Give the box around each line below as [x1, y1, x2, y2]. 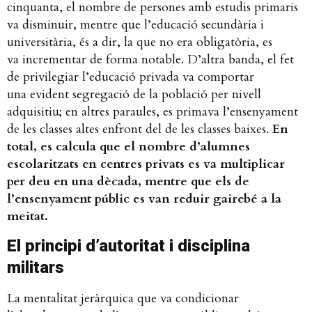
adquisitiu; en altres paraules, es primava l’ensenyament [7, 103, 298, 121]
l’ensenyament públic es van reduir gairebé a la [7, 190, 281, 208]
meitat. [7, 208, 52, 226]
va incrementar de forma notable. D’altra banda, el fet [7, 51, 294, 69]
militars [7, 257, 72, 277]
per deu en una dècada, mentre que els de [7, 173, 249, 191]
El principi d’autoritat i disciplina [7, 235, 250, 256]
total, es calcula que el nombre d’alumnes [7, 138, 250, 156]
